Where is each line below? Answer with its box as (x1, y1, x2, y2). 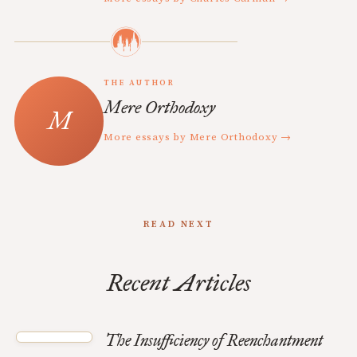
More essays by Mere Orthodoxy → (104, 131, 292, 144)
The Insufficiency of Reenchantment (105, 331, 323, 351)
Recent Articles (106, 269, 251, 298)
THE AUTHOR (104, 78, 175, 88)
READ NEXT (143, 218, 214, 231)
